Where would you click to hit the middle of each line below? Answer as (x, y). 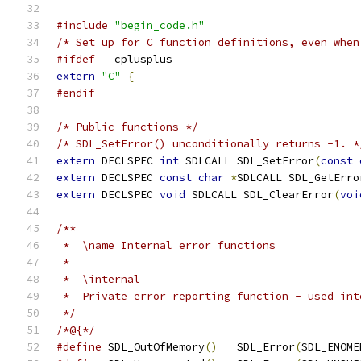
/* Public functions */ (127, 127)
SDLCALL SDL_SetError (247, 161)
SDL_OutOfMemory (153, 347)
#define (79, 347)
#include (82, 25)
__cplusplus (134, 59)
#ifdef (76, 59)
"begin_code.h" (160, 25)
